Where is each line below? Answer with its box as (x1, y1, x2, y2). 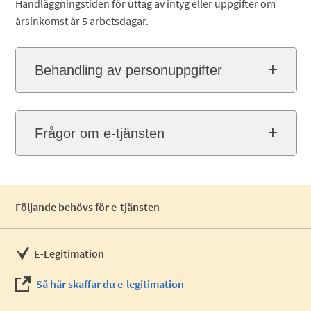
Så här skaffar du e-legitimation (36, 277, 185, 291)
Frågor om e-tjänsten (35, 126, 165, 141)
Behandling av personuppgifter (35, 62, 223, 78)
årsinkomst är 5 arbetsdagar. (15, 14, 149, 28)
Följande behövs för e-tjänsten (15, 200, 160, 214)
